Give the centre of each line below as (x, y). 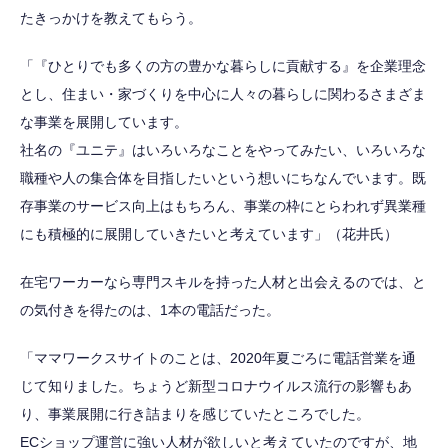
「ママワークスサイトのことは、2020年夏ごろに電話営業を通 (218, 357)
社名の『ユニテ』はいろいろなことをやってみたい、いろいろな (223, 149)
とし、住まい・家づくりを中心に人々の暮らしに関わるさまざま (223, 93)
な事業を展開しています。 (104, 121)
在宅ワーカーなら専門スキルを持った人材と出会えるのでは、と (223, 281)
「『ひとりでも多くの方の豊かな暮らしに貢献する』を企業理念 (223, 65)
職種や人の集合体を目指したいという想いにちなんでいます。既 (223, 177)
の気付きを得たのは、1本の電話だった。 (150, 309)
